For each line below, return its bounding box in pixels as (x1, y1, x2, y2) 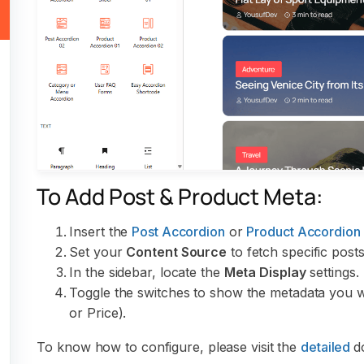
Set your (69, 244, 127, 260)
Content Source (126, 244, 227, 260)
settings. (305, 264, 359, 280)
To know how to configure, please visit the (37, 339, 301, 355)
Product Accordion (246, 223, 361, 240)
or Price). (69, 305, 127, 321)
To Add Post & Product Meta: (37, 181, 323, 211)
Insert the (69, 223, 132, 240)
